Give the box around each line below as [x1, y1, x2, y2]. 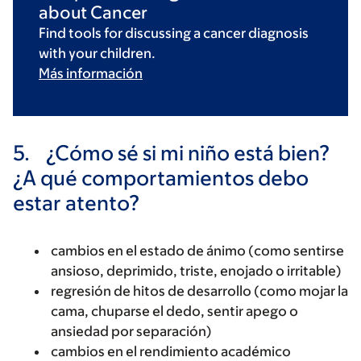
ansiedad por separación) [51, 323, 212, 340]
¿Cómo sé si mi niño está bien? [42, 140, 330, 165]
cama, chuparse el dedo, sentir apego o [51, 303, 298, 320]
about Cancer [39, 2, 147, 23]
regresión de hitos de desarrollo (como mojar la [51, 283, 348, 300]
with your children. [39, 45, 156, 62]
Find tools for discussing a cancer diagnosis [39, 25, 309, 42]
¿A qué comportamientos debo [13, 165, 309, 190]
